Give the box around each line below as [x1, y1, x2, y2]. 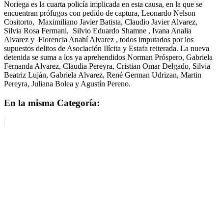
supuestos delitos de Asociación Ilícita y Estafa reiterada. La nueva [4, 44, 209, 53]
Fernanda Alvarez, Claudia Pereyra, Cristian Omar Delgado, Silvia [4, 61, 210, 70]
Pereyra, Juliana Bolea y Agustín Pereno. [4, 79, 131, 88]
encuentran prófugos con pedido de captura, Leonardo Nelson [4, 8, 195, 17]
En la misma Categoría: [4, 97, 100, 108]
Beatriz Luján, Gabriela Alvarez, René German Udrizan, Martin [4, 70, 201, 79]
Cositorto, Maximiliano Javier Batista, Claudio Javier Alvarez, [4, 17, 197, 26]
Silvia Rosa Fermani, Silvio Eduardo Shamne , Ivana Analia [4, 26, 192, 35]
